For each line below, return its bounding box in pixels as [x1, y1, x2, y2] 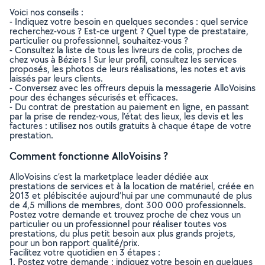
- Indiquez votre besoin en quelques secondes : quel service [9, 15, 248, 28]
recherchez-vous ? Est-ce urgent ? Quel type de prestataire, [9, 25, 248, 37]
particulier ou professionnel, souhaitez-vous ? [9, 34, 188, 47]
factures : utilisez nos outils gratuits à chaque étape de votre [9, 119, 251, 132]
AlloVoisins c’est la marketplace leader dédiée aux [9, 170, 208, 183]
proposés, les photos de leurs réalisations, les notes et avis [9, 63, 245, 75]
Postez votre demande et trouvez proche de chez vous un [9, 208, 241, 221]
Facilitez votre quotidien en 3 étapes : [9, 246, 160, 258]
